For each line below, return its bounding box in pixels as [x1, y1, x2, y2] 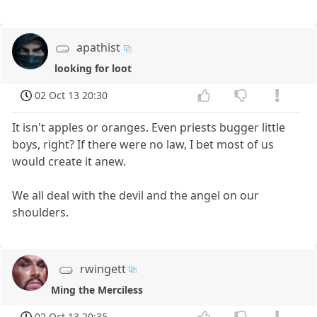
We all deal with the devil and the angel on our [12, 187, 260, 203]
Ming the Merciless [51, 283, 144, 297]
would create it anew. [12, 153, 127, 169]
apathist [76, 40, 121, 56]
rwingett [79, 260, 126, 277]
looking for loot [54, 62, 132, 76]
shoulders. [12, 204, 69, 220]
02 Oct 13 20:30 [35, 88, 108, 103]
